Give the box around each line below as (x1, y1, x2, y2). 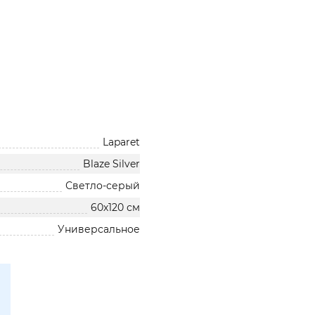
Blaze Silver (83, 157, 141, 170)
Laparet (103, 136, 141, 148)
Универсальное (58, 223, 141, 236)
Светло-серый (65, 179, 141, 192)
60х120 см (91, 201, 141, 214)
